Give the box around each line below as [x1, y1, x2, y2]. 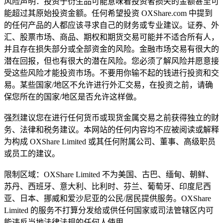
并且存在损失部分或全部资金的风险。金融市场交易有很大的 [4, 45, 219, 54]
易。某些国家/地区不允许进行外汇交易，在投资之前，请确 [4, 81, 213, 90]
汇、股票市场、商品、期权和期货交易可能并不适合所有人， [4, 33, 219, 42]
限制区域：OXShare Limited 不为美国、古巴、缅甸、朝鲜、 [4, 170, 214, 179]
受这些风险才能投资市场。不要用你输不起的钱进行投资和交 [4, 69, 219, 78]
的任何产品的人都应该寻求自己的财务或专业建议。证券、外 [4, 21, 219, 30]
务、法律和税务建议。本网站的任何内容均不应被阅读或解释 [4, 125, 219, 134]
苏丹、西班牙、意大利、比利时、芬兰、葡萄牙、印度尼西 [4, 182, 211, 191]
